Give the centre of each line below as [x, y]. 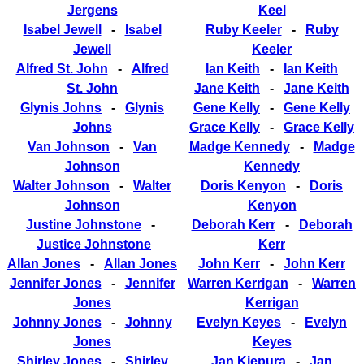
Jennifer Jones [55, 283]
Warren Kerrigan [238, 283]
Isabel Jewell [62, 29]
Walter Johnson [61, 185]
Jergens [92, 10]
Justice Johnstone [94, 244]
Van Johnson [69, 146]
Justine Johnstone [84, 224]
